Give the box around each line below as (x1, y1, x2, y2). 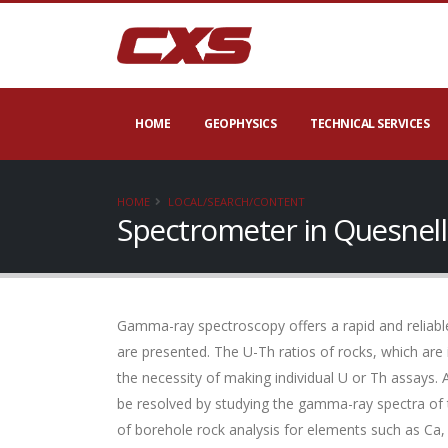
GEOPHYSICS (204, 115, 276, 132)
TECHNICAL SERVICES (310, 115, 429, 132)
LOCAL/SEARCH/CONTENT (168, 194, 305, 209)
